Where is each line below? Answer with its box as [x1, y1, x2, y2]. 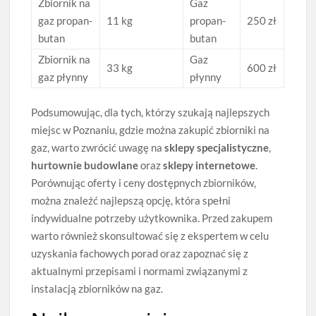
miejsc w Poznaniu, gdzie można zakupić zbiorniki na [31, 123, 270, 137]
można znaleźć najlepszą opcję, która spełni [31, 194, 231, 207]
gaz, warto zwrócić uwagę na [31, 141, 165, 154]
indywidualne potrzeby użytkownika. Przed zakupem [31, 212, 273, 225]
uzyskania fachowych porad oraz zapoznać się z [31, 247, 249, 260]
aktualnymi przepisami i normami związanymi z [31, 265, 248, 278]
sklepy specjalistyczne [164, 141, 269, 154]
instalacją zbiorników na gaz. [31, 282, 164, 296]
